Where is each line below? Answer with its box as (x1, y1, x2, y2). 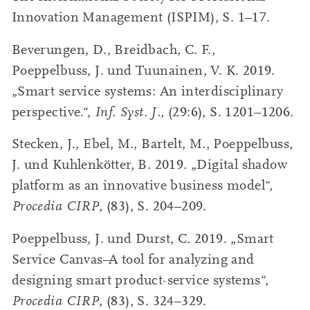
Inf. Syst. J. (94, 104, 161, 120)
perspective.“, (11, 104, 95, 120)
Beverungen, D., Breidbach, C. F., (11, 42, 216, 57)
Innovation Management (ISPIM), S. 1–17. (11, 10, 271, 26)
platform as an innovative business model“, (11, 178, 273, 194)
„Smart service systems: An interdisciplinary (11, 83, 284, 99)
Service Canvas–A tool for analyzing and (11, 251, 255, 267)
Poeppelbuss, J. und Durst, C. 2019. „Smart (11, 230, 274, 246)
